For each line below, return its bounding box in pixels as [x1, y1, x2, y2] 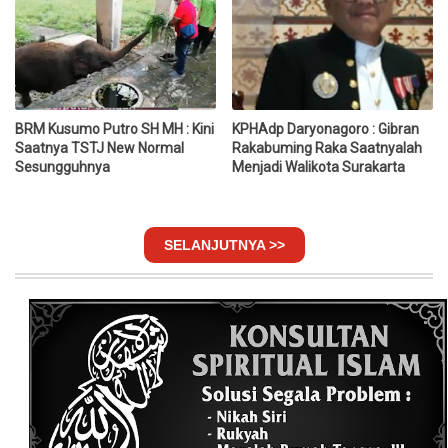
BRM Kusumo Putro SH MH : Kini [15, 120, 214, 137]
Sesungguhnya [15, 158, 110, 175]
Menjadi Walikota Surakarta [232, 158, 406, 175]
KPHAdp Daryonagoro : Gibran [232, 120, 420, 137]
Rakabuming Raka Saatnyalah [232, 139, 423, 156]
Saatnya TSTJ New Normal [15, 139, 184, 156]
